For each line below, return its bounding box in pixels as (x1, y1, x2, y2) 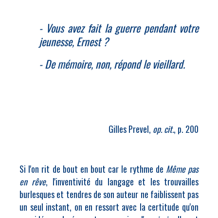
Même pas (165, 163, 199, 175)
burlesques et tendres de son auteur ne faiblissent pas (19, 188, 199, 200)
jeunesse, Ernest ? (39, 34, 109, 49)
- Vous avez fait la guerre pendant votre (39, 20, 199, 36)
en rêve (19, 175, 46, 188)
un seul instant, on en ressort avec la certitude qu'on (19, 200, 199, 213)
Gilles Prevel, (109, 123, 153, 135)
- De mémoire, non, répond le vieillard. (39, 56, 185, 72)
